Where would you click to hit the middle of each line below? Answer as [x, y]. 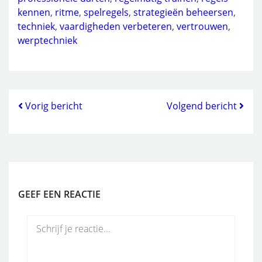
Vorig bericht [53, 106]
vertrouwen [202, 26]
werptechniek [47, 40]
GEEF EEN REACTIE [59, 194]
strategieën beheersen [183, 12]
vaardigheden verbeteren [116, 26]
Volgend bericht [203, 106]
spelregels [106, 12]
